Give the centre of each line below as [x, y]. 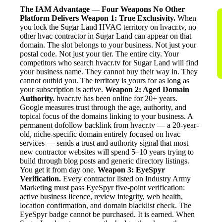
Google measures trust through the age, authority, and [103, 107]
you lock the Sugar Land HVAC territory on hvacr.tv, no [108, 27]
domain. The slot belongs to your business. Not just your [108, 45]
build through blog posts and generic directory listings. [105, 161]
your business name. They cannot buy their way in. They [109, 71]
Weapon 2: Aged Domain [147, 89]
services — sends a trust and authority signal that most [104, 143]
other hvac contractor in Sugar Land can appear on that [106, 36]
